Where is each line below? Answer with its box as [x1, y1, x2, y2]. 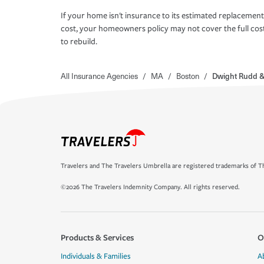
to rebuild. [61, 37, 97, 47]
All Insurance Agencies [61, 70, 138, 82]
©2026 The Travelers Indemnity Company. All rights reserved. [61, 183, 240, 191]
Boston [176, 70, 199, 82]
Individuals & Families [61, 252, 131, 261]
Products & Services [61, 232, 134, 243]
